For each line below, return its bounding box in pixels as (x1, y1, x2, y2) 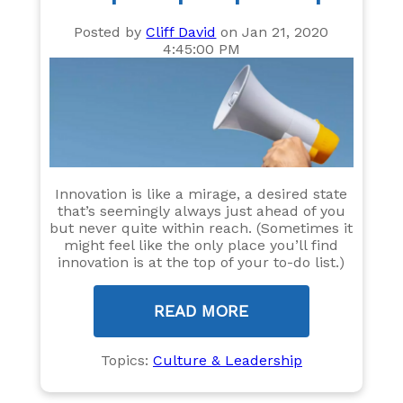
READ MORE (154, 300, 249, 320)
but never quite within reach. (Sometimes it (49, 219, 354, 237)
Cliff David (146, 22, 217, 40)
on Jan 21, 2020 (216, 22, 329, 40)
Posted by (74, 22, 147, 40)
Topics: (100, 351, 153, 369)
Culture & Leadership (152, 351, 302, 369)
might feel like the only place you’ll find (64, 236, 339, 254)
